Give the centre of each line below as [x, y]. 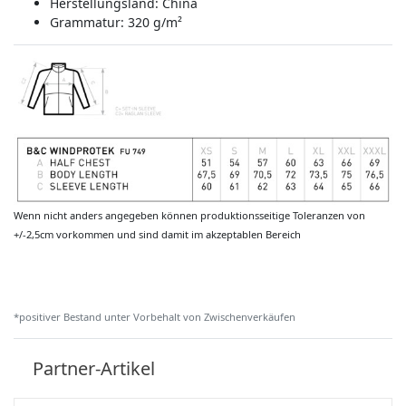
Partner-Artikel [94, 368]
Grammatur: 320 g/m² [116, 22]
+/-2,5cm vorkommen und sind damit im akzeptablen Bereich [157, 235]
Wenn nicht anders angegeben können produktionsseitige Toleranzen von [189, 216]
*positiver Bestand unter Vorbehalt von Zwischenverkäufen [155, 317]
